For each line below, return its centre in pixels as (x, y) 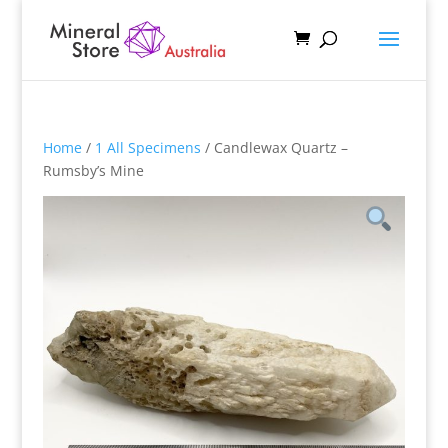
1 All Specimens (147, 147)
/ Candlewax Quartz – (274, 147)
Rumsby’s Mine (93, 170)
